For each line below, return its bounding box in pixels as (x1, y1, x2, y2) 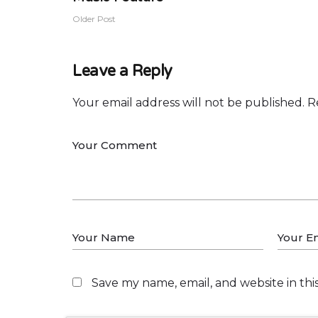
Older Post (72, 13, 116, 24)
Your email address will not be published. (72, 96, 305, 109)
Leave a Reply (72, 62, 172, 80)
